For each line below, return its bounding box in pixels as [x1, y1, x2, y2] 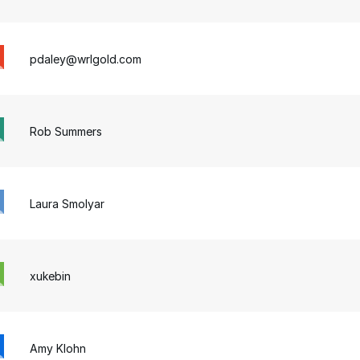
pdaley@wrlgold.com [30, 51, 142, 66]
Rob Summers [30, 124, 103, 138]
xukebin [30, 268, 72, 283]
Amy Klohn [30, 341, 87, 355]
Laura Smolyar [30, 196, 105, 211]
